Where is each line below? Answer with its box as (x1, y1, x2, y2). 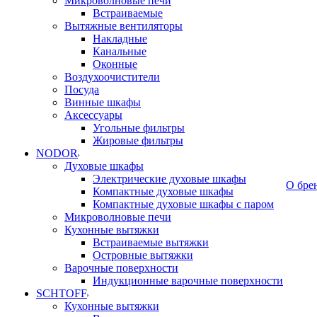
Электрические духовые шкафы (93, 173, 246, 185)
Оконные (93, 58, 137, 70)
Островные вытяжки (93, 249, 193, 261)
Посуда (64, 83, 99, 96)
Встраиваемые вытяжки (93, 236, 209, 248)
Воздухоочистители (64, 71, 160, 83)
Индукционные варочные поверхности (93, 275, 283, 287)
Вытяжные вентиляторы (64, 20, 183, 32)
